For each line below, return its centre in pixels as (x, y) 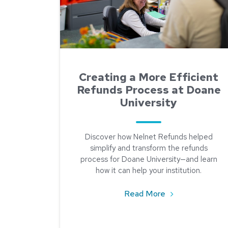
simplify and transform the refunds (149, 148)
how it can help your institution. (149, 170)
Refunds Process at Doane (149, 90)
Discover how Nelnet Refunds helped (149, 137)
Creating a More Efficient (149, 77)
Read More (146, 194)
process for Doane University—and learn (149, 159)
